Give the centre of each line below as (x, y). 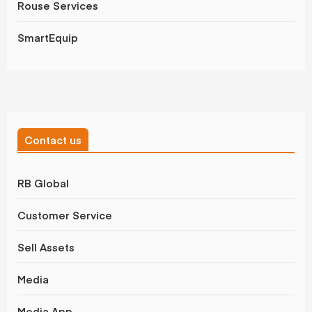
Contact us (53, 140)
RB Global (43, 183)
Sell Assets (46, 247)
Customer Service (65, 215)
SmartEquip (48, 38)
